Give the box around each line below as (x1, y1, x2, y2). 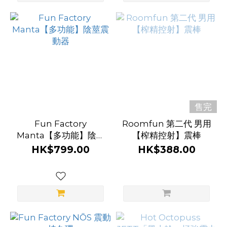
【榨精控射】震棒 (132, 130, 201, 140)
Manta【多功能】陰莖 (16, 130, 105, 140)
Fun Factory (34, 119, 87, 129)
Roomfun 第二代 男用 (122, 119, 211, 129)
